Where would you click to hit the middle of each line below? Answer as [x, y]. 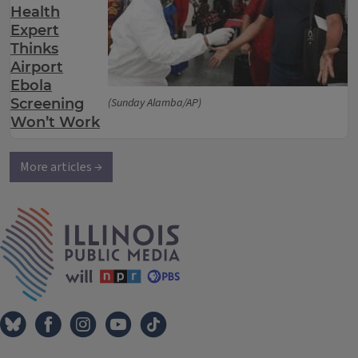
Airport [37, 67]
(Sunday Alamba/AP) [155, 103]
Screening [47, 104]
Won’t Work [55, 122]
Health [35, 12]
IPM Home [208, 216]
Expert [35, 30]
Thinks [34, 49]
